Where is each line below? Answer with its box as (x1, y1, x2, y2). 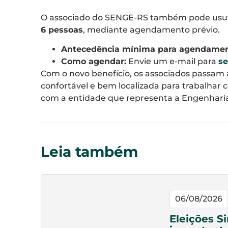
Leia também (41, 143, 138, 161)
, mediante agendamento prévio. (83, 24, 220, 35)
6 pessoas (41, 24, 83, 35)
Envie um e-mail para (126, 56, 218, 67)
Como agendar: (61, 56, 126, 67)
